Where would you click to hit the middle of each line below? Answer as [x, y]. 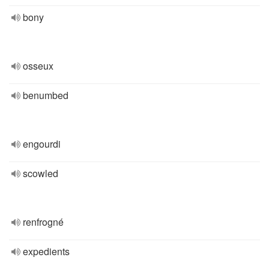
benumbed [46, 95]
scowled [41, 173]
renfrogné [43, 222]
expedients [46, 251]
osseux [38, 66]
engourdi [42, 144]
